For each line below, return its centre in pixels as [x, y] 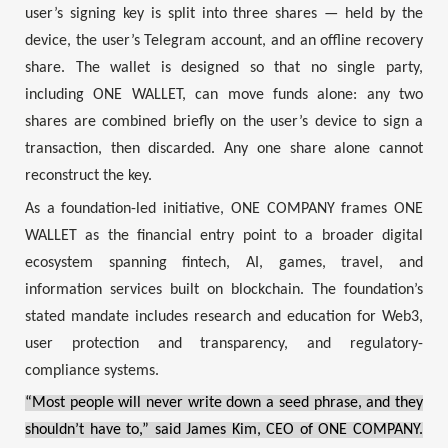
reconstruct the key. [88, 176]
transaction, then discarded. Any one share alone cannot [224, 149]
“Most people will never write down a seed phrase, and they [224, 402]
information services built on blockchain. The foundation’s [224, 289]
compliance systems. [92, 370]
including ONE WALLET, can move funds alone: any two [224, 95]
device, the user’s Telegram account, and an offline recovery [224, 41]
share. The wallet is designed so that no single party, [224, 68]
